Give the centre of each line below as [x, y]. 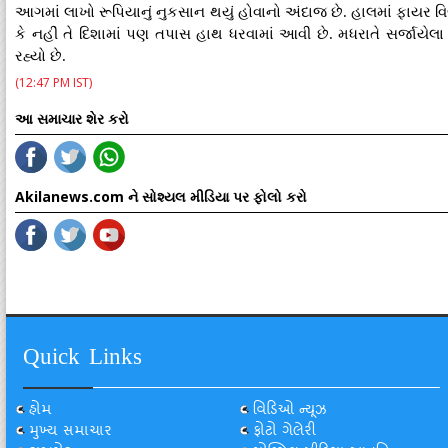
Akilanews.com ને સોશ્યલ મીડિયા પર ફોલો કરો [161, 196]
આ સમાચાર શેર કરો [72, 118]
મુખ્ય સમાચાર [70, 432]
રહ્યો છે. [40, 56]
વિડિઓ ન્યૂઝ [289, 411]
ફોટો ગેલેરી [284, 432]
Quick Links [82, 360]
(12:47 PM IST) [53, 82]
